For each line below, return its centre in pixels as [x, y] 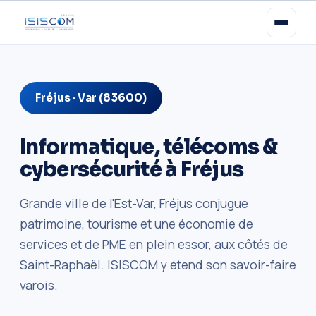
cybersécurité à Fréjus [132, 169]
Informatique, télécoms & [149, 147]
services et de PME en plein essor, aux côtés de [154, 244]
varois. [39, 285]
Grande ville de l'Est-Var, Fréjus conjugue [134, 203]
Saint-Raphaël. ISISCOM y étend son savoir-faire [158, 265]
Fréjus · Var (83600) [91, 98]
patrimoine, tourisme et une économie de [136, 224]
